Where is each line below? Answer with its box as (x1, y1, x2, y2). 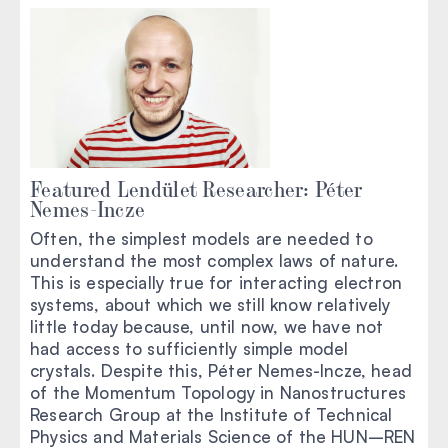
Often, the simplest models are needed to (30, 227, 373, 249)
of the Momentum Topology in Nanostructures (30, 381, 407, 403)
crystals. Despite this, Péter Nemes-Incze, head (30, 359, 412, 381)
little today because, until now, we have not (30, 315, 384, 337)
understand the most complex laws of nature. (30, 249, 399, 271)
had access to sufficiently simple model (30, 337, 349, 359)
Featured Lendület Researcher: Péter (30, 173, 363, 201)
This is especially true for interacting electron (30, 271, 403, 293)
